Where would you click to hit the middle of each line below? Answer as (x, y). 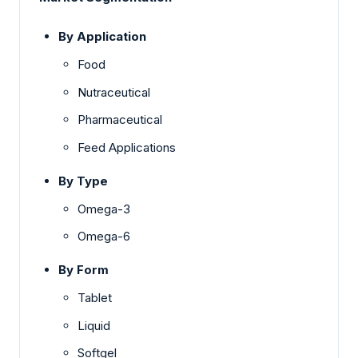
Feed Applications (127, 147)
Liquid (94, 325)
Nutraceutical (114, 92)
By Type (83, 181)
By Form (87, 270)
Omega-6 (104, 237)
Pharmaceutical (120, 120)
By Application (102, 37)
